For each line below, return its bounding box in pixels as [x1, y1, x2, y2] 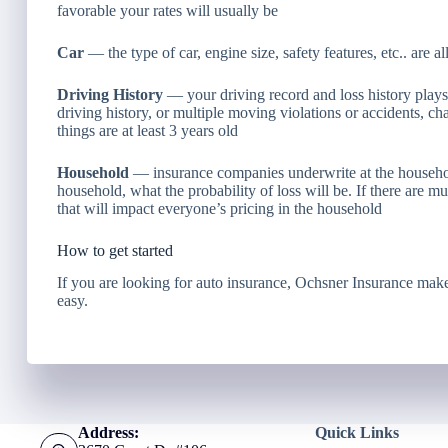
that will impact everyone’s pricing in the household [57, 199, 382, 217]
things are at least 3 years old [57, 121, 238, 139]
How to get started [57, 241, 173, 259]
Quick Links [314, 424, 399, 442]
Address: [77, 424, 139, 442]
